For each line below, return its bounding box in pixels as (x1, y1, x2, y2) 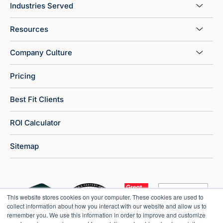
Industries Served (10, 1, 73, 11)
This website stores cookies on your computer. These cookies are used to (7, 193, 204, 201)
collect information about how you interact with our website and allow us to (7, 202, 207, 210)
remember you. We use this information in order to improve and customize (7, 211, 206, 219)
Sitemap (10, 141, 39, 151)
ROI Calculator (10, 118, 61, 128)
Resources (10, 24, 48, 34)
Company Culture (10, 48, 72, 58)
